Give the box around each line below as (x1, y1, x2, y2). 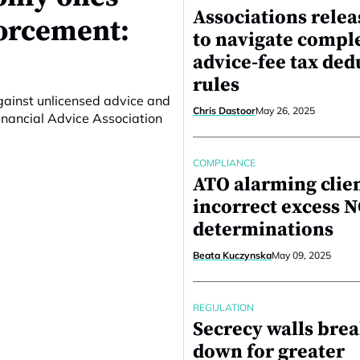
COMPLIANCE (193, 157, 256, 169)
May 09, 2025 (272, 249, 331, 261)
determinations (193, 218, 333, 242)
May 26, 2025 (256, 104, 315, 117)
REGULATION (193, 301, 254, 313)
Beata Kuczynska (193, 249, 272, 261)
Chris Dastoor (193, 104, 256, 117)
